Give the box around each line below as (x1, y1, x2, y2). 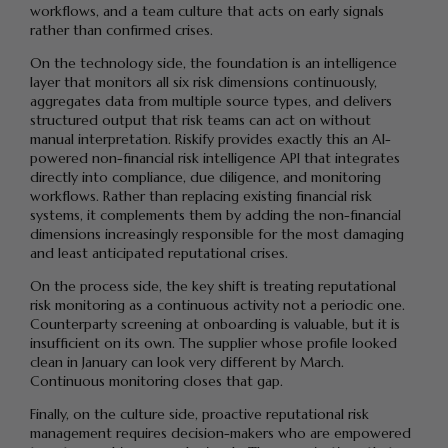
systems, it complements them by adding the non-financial (30, 206, 401, 225)
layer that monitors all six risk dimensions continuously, (30, 73, 377, 92)
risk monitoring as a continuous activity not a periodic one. (30, 296, 405, 315)
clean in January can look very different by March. (30, 353, 344, 372)
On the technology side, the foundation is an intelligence (30, 54, 397, 73)
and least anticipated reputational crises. (30, 244, 288, 263)
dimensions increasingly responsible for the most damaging (30, 225, 404, 244)
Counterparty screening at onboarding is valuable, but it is (30, 315, 400, 334)
